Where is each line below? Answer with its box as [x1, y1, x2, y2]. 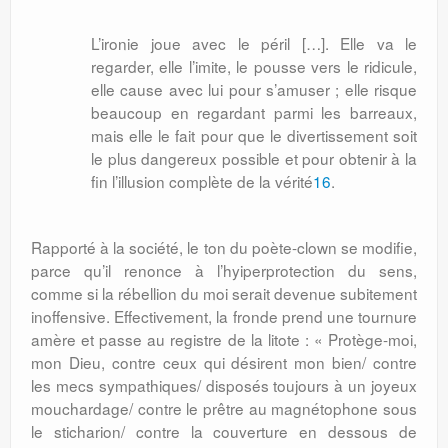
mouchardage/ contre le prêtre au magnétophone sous [31, 397, 417, 419]
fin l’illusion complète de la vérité [91, 170, 313, 192]
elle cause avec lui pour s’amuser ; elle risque [91, 78, 417, 100]
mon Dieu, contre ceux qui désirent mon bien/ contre [31, 351, 417, 373]
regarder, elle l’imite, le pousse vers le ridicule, [91, 55, 417, 77]
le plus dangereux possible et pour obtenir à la [91, 147, 417, 169]
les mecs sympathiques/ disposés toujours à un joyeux [31, 374, 417, 396]
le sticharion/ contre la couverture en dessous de [31, 420, 417, 442]
